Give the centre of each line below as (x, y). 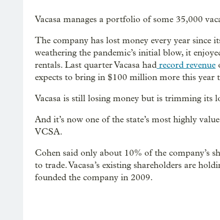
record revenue (186, 65)
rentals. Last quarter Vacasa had (96, 65)
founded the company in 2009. (94, 178)
